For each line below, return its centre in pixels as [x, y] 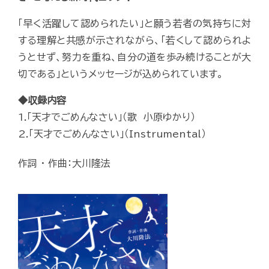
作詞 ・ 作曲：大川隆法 [64, 163]
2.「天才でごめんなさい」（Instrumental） [112, 134]
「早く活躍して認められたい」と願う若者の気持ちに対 [134, 23]
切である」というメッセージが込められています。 [121, 74]
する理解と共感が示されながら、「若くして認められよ [134, 40]
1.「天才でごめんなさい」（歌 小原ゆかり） [107, 117]
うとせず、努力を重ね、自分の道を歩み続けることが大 [134, 57]
